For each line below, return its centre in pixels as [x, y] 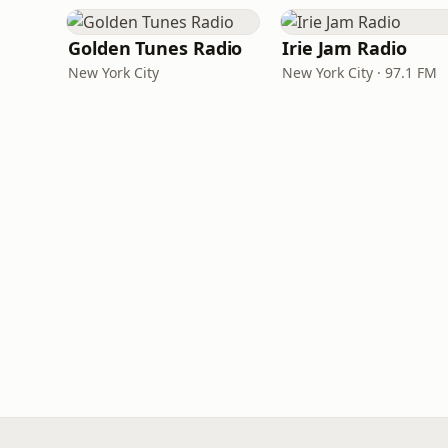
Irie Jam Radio [344, 48]
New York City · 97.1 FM [359, 72]
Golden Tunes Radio [155, 48]
